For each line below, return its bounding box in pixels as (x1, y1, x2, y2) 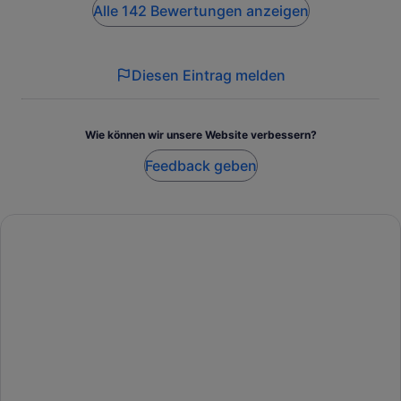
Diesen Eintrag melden (132, 66, 286, 85)
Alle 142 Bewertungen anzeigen (92, 2, 309, 21)
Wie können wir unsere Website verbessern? (84, 128, 317, 142)
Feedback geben (144, 157, 257, 175)
